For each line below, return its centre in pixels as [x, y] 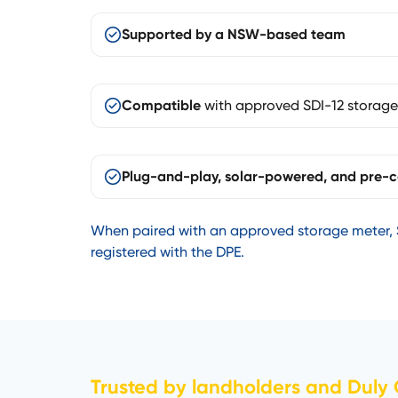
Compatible [161, 105]
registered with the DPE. [167, 251]
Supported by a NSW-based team [234, 34]
